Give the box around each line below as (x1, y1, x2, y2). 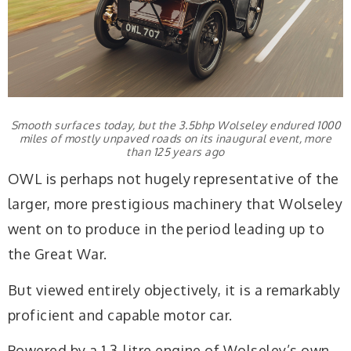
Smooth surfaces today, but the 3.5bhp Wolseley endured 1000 (10, 118, 341, 132)
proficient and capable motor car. (8, 306, 233, 324)
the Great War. (8, 245, 107, 263)
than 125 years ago (126, 144, 225, 158)
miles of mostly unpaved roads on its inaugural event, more (19, 131, 332, 145)
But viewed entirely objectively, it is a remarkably (8, 280, 341, 299)
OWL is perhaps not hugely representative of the (8, 170, 339, 188)
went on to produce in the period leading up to (8, 220, 325, 238)
